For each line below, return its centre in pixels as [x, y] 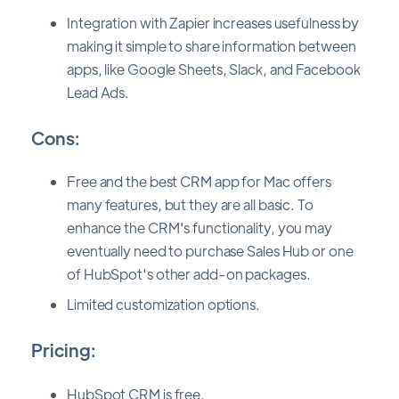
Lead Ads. [98, 92]
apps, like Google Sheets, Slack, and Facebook [214, 69]
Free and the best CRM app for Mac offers [199, 182]
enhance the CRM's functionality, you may [199, 228]
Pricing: [64, 350]
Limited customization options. [163, 305]
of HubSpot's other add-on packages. [189, 274]
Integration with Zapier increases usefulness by [213, 22]
